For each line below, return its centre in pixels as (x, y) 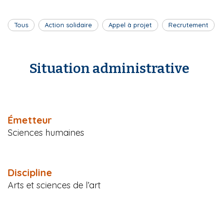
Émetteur (30, 120)
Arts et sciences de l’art (54, 185)
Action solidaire (68, 25)
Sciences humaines (46, 132)
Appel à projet (130, 25)
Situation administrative (109, 68)
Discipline (30, 172)
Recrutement (188, 25)
